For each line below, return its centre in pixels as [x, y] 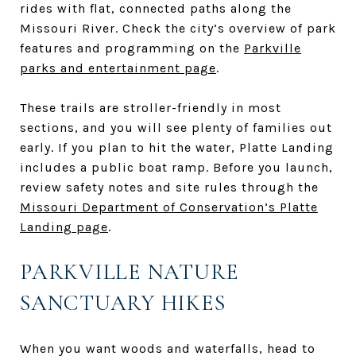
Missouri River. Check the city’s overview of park [178, 28]
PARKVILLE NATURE [130, 271]
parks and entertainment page [118, 68]
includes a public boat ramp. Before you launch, [176, 167]
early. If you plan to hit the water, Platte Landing [177, 147]
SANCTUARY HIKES [123, 302]
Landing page [64, 226]
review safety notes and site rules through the [169, 187]
